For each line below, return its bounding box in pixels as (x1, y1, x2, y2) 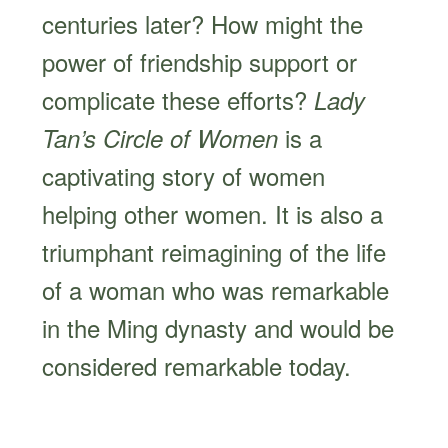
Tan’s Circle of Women (42, 120, 286, 155)
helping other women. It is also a (42, 195, 384, 231)
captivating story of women (42, 157, 326, 193)
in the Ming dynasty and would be (42, 309, 395, 345)
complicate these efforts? (42, 81, 315, 117)
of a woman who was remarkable (42, 271, 390, 307)
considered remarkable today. (42, 347, 352, 383)
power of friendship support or (42, 43, 358, 79)
